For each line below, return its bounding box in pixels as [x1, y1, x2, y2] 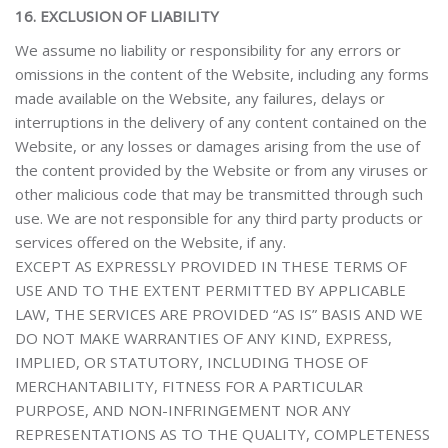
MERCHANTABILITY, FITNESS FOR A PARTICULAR [15, 376, 363, 396]
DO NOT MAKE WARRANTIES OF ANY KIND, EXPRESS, [15, 328, 392, 348]
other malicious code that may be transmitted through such [15, 184, 423, 204]
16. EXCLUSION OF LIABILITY [15, 6, 219, 26]
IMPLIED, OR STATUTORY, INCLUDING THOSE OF [15, 352, 368, 372]
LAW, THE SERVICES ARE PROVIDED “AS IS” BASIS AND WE [15, 304, 423, 324]
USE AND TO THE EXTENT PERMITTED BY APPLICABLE [15, 280, 406, 300]
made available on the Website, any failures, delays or [15, 88, 385, 108]
